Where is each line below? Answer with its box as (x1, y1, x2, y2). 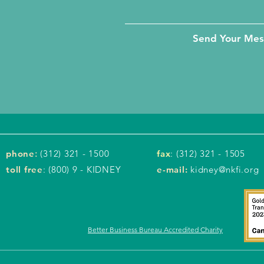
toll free (6, 164, 43, 176)
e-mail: (157, 164, 188, 176)
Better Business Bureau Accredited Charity (88, 225, 223, 235)
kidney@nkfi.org (190, 164, 259, 176)
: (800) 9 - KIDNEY (42, 164, 121, 176)
